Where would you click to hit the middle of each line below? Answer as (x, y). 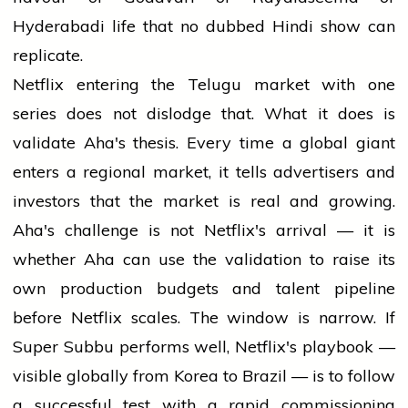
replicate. (48, 56)
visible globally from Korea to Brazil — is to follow (204, 376)
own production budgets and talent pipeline (204, 289)
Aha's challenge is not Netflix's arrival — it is (204, 230)
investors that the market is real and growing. (204, 201)
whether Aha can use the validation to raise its (204, 260)
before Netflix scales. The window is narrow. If (204, 318)
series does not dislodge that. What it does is (204, 114)
